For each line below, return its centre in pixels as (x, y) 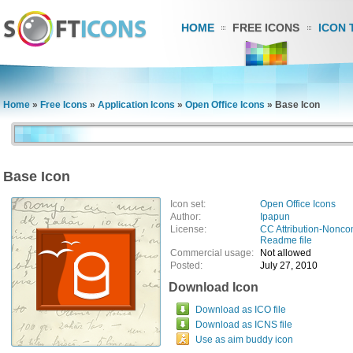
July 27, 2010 (289, 266)
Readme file (286, 240)
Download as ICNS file (244, 325)
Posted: (186, 266)
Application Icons (136, 105)
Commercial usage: (214, 253)
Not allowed (286, 253)
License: (188, 229)
